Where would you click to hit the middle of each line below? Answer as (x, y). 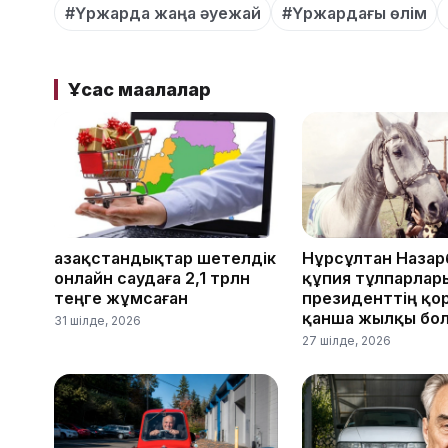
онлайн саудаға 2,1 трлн (152, 278)
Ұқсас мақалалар (139, 90)
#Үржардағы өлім (354, 12)
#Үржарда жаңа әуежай (162, 12)
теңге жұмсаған (121, 298)
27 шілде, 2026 (346, 340)
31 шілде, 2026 (97, 320)
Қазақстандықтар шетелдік (165, 258)
